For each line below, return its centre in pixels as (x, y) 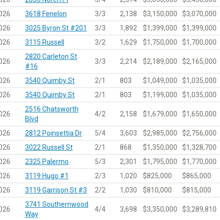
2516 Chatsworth (52, 109)
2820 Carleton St (51, 56)
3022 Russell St (49, 147)
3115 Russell (44, 42)
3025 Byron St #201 (56, 28)
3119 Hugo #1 (47, 176)
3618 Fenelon (46, 14)
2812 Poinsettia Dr (53, 133)
